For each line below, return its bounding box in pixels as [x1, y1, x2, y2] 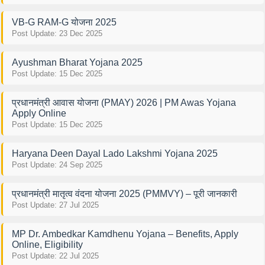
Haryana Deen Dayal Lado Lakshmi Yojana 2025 [11, 148, 218, 159]
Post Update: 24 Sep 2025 [11, 160, 102, 169]
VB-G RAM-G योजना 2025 [11, 17, 117, 27]
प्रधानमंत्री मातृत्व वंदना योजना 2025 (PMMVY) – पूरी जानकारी [11, 188, 237, 199]
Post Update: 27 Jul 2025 [11, 200, 99, 209]
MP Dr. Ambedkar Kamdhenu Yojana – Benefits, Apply [11, 228, 238, 239]
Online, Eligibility [11, 239, 83, 250]
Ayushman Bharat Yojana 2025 [11, 57, 143, 67]
